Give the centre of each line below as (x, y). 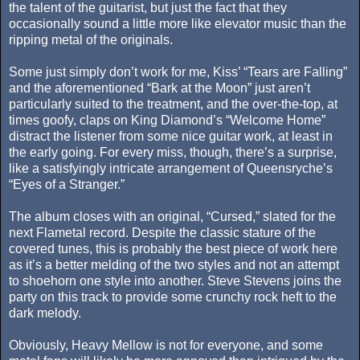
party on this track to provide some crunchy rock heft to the (173, 297)
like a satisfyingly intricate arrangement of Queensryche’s (171, 169)
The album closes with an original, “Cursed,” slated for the (172, 217)
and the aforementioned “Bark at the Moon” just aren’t (160, 88)
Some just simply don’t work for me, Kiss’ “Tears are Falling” (178, 72)
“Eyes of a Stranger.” (67, 185)
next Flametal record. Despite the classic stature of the (162, 233)
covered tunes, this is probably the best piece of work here (173, 249)
